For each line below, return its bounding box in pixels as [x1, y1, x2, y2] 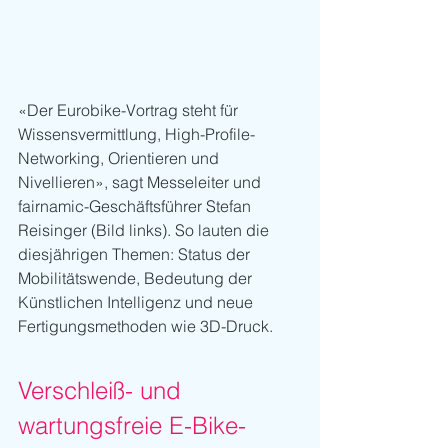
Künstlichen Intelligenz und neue [18, 291, 257, 312]
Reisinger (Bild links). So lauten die [18, 219, 273, 240]
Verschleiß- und [18, 375, 188, 405]
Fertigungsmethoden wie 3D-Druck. [18, 315, 273, 336]
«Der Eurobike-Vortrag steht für [18, 99, 242, 120]
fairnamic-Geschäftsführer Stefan [18, 195, 255, 216]
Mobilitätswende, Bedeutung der [18, 267, 256, 288]
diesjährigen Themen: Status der [18, 243, 254, 264]
